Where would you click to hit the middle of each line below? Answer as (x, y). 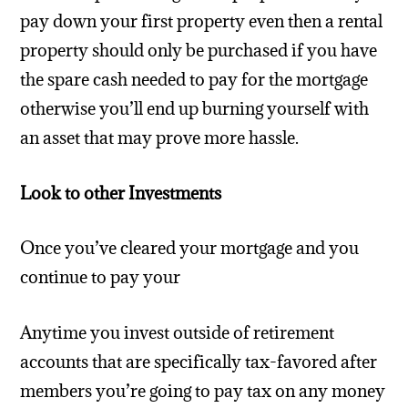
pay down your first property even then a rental (202, 20)
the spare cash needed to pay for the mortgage (194, 79)
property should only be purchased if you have (199, 50)
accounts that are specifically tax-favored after (199, 362)
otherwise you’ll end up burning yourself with (195, 108)
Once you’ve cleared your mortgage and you (190, 248)
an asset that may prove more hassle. (160, 137)
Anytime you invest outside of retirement (178, 333)
